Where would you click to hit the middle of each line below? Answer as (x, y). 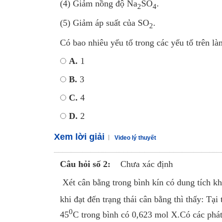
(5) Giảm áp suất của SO (104, 23)
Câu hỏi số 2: (85, 164)
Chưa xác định (146, 164)
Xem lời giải (79, 137)
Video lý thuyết (135, 138)
